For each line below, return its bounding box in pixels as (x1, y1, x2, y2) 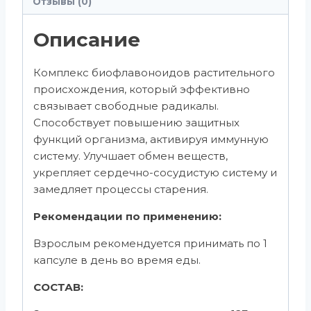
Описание (33, 27, 140, 51)
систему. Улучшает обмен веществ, (33, 149, 228, 162)
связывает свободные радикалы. (33, 99, 219, 112)
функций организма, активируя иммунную (33, 132, 269, 146)
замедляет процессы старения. (33, 182, 208, 196)
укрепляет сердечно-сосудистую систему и (33, 165, 277, 179)
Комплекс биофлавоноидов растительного (33, 65, 275, 79)
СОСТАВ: (33, 280, 83, 294)
